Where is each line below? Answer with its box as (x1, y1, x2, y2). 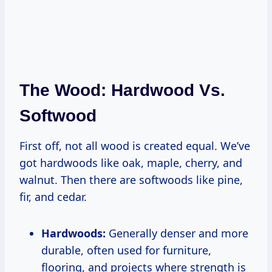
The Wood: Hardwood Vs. (19, 81, 225, 100)
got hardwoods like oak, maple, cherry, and (19, 155, 242, 171)
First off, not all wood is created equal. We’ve (19, 138, 250, 154)
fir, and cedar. (19, 189, 87, 205)
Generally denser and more (106, 226, 248, 241)
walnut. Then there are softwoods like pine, (19, 172, 243, 188)
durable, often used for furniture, (41, 243, 211, 258)
